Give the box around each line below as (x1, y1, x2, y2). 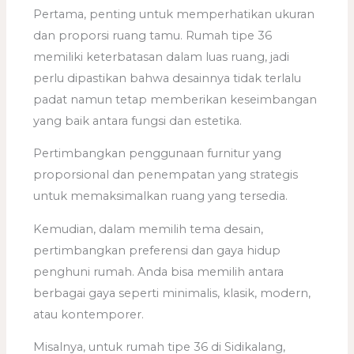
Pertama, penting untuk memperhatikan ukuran (33, 6, 315, 21)
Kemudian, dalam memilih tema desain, (33, 221, 264, 236)
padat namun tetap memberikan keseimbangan (33, 92, 318, 107)
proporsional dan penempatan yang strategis (33, 168, 299, 183)
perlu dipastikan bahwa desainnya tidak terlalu (33, 70, 302, 85)
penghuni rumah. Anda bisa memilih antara (33, 264, 284, 279)
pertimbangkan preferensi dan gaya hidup (33, 243, 281, 258)
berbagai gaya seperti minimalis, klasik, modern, (33, 285, 311, 300)
